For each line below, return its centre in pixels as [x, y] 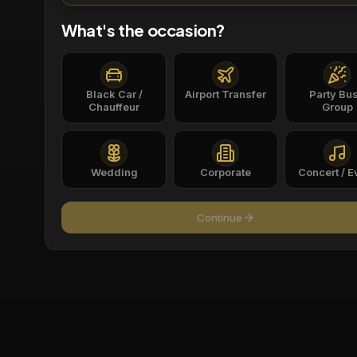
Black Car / [114, 94]
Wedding [114, 172]
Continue [219, 217]
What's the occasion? [143, 30]
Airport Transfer [226, 94]
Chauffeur [114, 107]
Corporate [226, 172]
